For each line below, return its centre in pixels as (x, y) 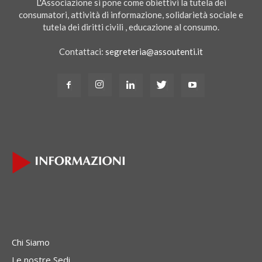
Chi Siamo (31, 242)
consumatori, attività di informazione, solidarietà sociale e (131, 14)
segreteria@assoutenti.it (154, 51)
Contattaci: (82, 51)
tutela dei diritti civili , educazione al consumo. (131, 27)
